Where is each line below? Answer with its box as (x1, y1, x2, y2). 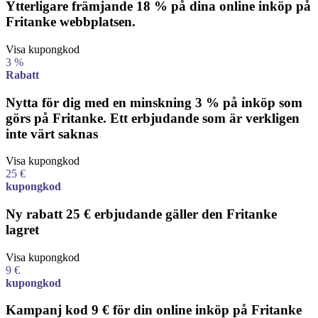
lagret (6, 222, 39, 238)
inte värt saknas (6, 126, 98, 141)
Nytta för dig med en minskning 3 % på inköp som (6, 94, 302, 110)
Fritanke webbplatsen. (6, 14, 136, 30)
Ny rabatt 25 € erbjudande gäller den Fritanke (6, 207, 277, 222)
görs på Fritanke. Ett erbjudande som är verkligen (6, 110, 300, 126)
